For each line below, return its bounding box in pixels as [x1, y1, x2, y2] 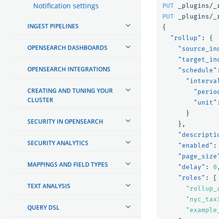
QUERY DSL [27, 203, 60, 212]
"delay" [178, 163, 205, 171]
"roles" [178, 174, 205, 181]
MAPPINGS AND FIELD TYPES [27, 160, 108, 169]
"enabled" [178, 141, 213, 149]
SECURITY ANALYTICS [27, 138, 88, 147]
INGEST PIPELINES [27, 22, 79, 30]
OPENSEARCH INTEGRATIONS [27, 65, 110, 73]
